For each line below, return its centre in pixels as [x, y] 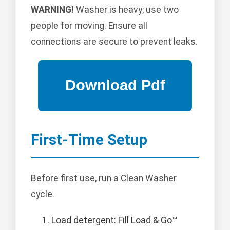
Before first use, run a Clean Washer [104, 178]
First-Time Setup [89, 139]
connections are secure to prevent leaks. [114, 41]
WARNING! [52, 9]
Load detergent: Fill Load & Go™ [114, 220]
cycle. [43, 194]
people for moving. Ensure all [89, 25]
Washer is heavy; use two [126, 9]
